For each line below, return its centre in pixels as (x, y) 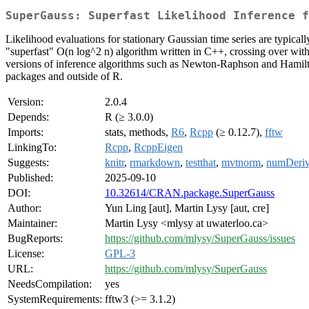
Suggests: (28, 163)
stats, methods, (138, 132)
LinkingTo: (32, 148)
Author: (24, 208)
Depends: (28, 117)
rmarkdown (155, 163)
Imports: (26, 132)
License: (26, 254)
